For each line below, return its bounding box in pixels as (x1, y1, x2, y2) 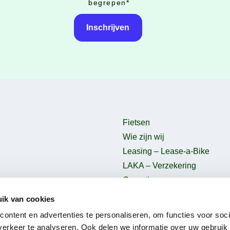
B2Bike (123, 190, 149, 199)
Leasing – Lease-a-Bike (123, 147, 209, 156)
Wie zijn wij (123, 132, 164, 142)
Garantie (123, 176, 154, 185)
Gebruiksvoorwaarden (123, 204, 203, 214)
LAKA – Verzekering (123, 161, 196, 170)
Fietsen (123, 118, 150, 127)
